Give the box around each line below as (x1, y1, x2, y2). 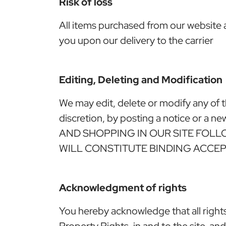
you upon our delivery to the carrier (59, 33, 213, 47)
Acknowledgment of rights (59, 181, 187, 194)
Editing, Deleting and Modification (59, 73, 222, 86)
